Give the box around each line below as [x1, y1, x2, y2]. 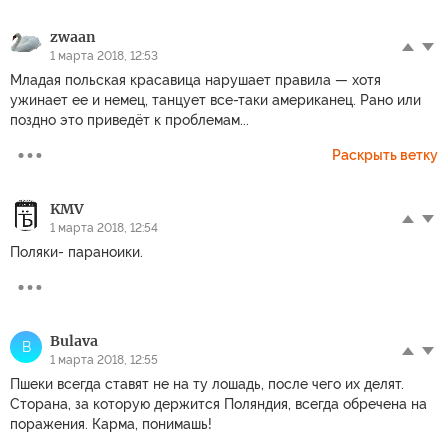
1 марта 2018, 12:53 [50, 48, 158, 63]
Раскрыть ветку [332, 146, 438, 163]
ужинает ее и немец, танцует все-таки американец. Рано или [10, 91, 421, 108]
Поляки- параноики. [10, 243, 143, 260]
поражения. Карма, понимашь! [10, 415, 212, 432]
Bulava [50, 331, 98, 350]
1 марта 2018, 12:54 [50, 220, 158, 235]
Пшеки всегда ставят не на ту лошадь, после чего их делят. [10, 375, 404, 392]
